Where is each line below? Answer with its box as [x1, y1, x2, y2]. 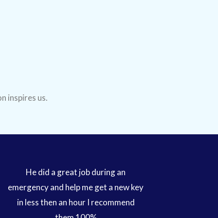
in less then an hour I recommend [17, 197, 135, 207]
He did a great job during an [26, 166, 126, 177]
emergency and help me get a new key [8, 182, 144, 192]
